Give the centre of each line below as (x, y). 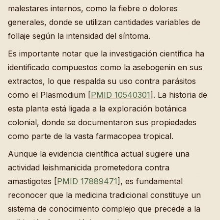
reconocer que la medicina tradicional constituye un (104, 195)
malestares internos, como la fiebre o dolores (93, 8)
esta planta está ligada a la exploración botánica (97, 108)
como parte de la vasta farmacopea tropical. (91, 136)
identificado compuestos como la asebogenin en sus (105, 67)
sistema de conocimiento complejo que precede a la (104, 208)
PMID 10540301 (121, 95)
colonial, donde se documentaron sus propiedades (102, 122)
